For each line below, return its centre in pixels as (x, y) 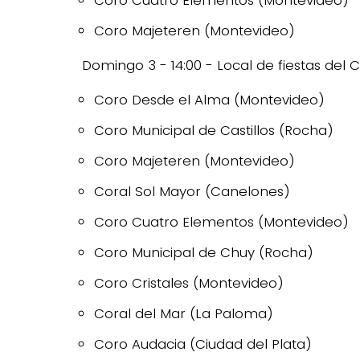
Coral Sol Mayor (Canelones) (192, 191)
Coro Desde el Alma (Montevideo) (209, 100)
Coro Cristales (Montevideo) (189, 283)
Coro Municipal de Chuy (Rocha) (204, 252)
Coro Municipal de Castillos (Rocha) (214, 130)
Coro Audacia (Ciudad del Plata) (203, 344)
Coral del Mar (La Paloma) (184, 313)
